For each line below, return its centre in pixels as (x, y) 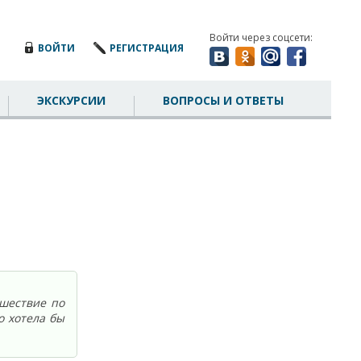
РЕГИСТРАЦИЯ (147, 48)
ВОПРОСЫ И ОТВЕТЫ (223, 100)
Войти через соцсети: (261, 37)
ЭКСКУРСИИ (71, 100)
